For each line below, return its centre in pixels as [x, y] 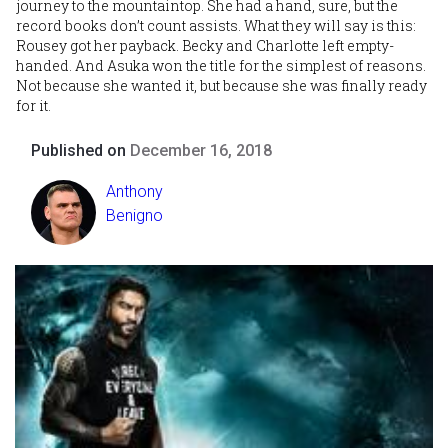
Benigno [134, 216]
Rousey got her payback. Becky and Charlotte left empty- [205, 46]
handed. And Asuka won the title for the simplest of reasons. [221, 66]
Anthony [134, 192]
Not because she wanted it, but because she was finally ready [221, 86]
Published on [80, 151]
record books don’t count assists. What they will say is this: [216, 26]
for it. [33, 106]
